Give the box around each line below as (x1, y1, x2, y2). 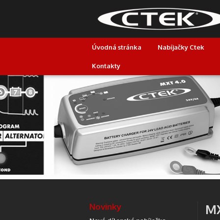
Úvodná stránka (91, 43, 141, 51)
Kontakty (91, 62, 120, 70)
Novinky (89, 201, 121, 212)
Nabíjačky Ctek (157, 43, 204, 51)
